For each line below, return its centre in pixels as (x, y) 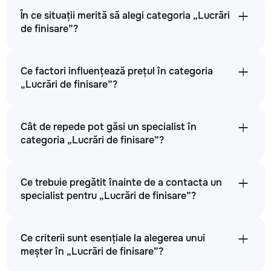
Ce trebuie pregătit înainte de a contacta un (121, 182)
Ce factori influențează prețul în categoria (117, 71)
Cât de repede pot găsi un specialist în (109, 127)
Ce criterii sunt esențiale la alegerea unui (113, 238)
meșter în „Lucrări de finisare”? (92, 251)
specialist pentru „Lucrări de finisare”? (108, 196)
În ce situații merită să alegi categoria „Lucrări (125, 15)
